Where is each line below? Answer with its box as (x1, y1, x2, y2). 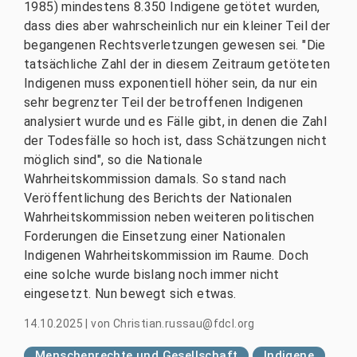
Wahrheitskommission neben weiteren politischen (24, 209, 315, 225)
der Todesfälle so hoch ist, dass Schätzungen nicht (24, 132, 327, 148)
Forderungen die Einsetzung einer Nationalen (24, 228, 286, 244)
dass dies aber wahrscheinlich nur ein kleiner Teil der (24, 18, 331, 33)
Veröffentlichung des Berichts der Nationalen (24, 190, 292, 206)
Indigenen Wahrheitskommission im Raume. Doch (24, 247, 309, 263)
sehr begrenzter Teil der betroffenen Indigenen (24, 94, 304, 110)
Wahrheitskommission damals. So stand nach (24, 171, 287, 186)
